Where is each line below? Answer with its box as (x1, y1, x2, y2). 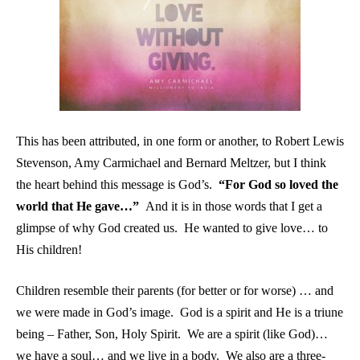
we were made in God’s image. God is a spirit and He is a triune (16, 305, 343, 319)
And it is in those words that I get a (145, 199, 322, 213)
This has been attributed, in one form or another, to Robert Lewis (16, 134, 344, 148)
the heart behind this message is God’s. (16, 178, 219, 191)
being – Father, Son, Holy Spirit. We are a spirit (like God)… (16, 327, 328, 341)
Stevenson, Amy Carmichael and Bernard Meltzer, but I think (16, 156, 326, 170)
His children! (16, 243, 85, 256)
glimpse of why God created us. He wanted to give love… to (16, 221, 328, 235)
